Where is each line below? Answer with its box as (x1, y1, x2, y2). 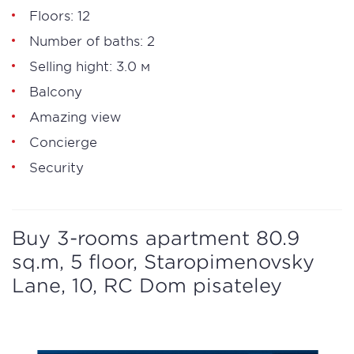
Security (29, 159, 84, 175)
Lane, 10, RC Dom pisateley (12, 274, 282, 296)
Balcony (29, 83, 82, 99)
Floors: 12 (29, 7, 90, 23)
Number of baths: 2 (29, 32, 155, 48)
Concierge (29, 134, 97, 149)
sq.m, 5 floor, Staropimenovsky (12, 250, 314, 273)
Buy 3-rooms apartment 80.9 (12, 227, 299, 249)
